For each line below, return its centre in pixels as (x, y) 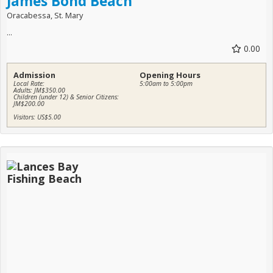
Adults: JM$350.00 (39, 90)
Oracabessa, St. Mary (45, 16)
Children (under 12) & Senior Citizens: (66, 97)
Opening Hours (170, 75)
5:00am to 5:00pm (166, 84)
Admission (34, 75)
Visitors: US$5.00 (37, 117)
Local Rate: (29, 84)
